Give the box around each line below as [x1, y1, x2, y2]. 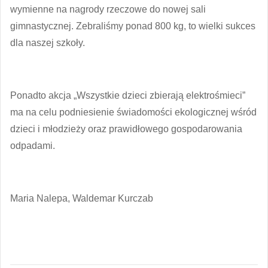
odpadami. [10, 141, 55, 151]
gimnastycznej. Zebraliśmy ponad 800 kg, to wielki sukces [10, 21, 255, 32]
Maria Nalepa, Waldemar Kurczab [10, 193, 153, 204]
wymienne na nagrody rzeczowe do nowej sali [10, 4, 206, 15]
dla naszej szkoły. [10, 38, 85, 48]
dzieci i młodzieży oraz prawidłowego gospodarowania [10, 124, 242, 135]
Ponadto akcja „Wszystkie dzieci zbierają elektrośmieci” [10, 90, 245, 101]
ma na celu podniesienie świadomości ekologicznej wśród [10, 107, 257, 118]
